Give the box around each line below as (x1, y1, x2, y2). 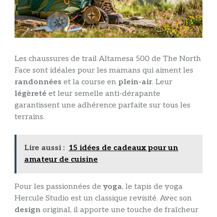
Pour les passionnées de (15, 182, 103, 191)
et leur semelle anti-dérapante (46, 89, 160, 98)
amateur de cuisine (24, 155, 98, 164)
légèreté (15, 89, 46, 98)
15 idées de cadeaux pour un (69, 143, 178, 153)
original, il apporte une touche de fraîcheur (41, 205, 199, 215)
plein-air (118, 77, 152, 87)
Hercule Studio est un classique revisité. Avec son (15, 193, 192, 203)
